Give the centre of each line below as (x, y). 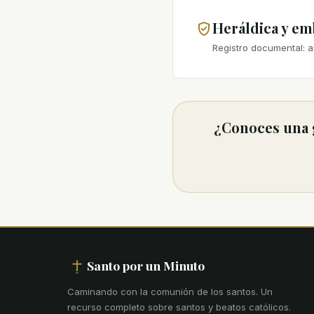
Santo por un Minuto (146, 265)
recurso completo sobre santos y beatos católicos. (179, 307)
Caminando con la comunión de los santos (162, 291)
